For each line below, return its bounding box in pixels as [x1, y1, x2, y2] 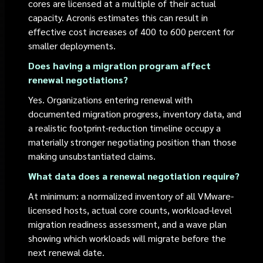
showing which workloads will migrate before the [28, 232, 227, 244]
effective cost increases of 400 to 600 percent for [28, 25, 235, 38]
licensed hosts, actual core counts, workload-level [28, 204, 232, 216]
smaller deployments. [28, 39, 116, 52]
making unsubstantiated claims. [28, 150, 156, 162]
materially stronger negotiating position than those [28, 136, 237, 148]
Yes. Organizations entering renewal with [28, 93, 193, 106]
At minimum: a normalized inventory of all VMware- [28, 190, 234, 202]
